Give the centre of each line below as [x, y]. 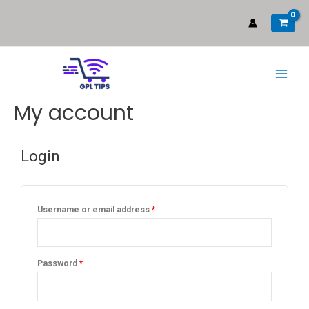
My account [74, 113]
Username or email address [94, 209]
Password [58, 264]
